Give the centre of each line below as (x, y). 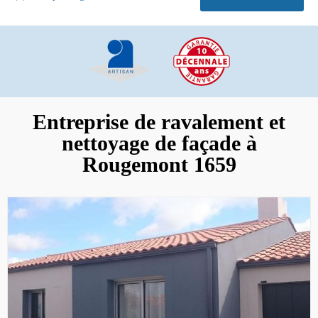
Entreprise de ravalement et (159, 121)
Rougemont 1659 (159, 164)
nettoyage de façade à (159, 143)
